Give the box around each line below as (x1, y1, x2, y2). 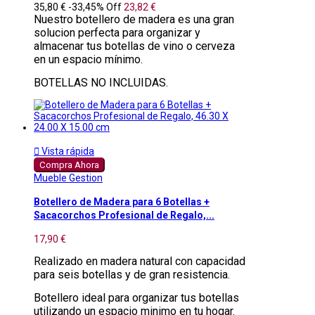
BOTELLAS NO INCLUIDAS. (34, 75, 168, 89)
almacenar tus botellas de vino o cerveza (34, 39, 235, 53)
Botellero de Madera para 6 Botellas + (34, 196, 210, 208)
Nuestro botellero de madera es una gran (34, 12, 234, 26)
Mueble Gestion (34, 172, 103, 184)
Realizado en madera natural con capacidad (34, 254, 245, 268)
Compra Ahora (39, 159, 99, 170)
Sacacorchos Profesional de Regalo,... (34, 210, 214, 221)
